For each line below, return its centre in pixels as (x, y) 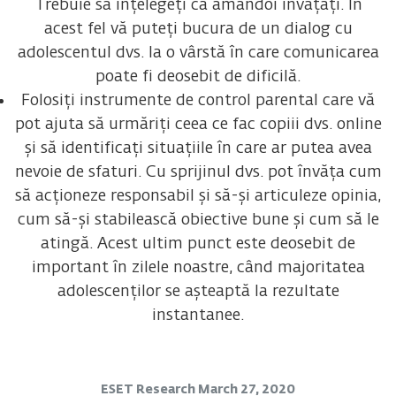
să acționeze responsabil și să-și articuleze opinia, (198, 196)
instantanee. (198, 315)
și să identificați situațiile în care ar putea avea (198, 148)
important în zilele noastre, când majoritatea (198, 267)
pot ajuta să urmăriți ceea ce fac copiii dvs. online (198, 124)
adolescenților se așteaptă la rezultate (198, 291)
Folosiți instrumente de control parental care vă (198, 100)
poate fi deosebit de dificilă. (198, 76)
